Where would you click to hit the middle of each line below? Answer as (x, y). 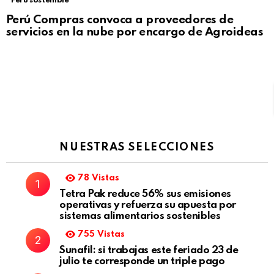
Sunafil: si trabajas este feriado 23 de (149, 251)
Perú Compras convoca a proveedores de (120, 20)
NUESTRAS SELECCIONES (137, 148)
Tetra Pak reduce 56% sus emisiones (145, 194)
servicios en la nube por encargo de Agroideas (135, 32)
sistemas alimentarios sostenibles (140, 217)
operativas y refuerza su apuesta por (148, 206)
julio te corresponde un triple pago (142, 262)
